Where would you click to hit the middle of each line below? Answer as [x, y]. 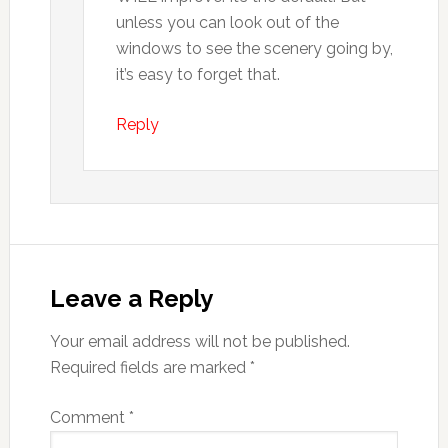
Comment [89, 417]
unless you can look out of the [227, 22]
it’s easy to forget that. [197, 74]
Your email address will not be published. [199, 341]
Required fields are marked [149, 367]
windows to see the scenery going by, [254, 48]
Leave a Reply [131, 298]
